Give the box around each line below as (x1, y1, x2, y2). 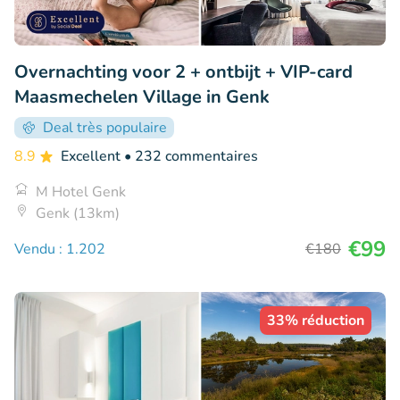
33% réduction (267, 311, 364, 331)
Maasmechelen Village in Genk (14, 85, 270, 110)
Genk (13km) (36, 204, 120, 224)
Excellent (61, 146, 124, 167)
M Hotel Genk (36, 182, 126, 203)
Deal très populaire (43, 118, 167, 138)
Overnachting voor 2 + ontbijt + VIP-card (14, 60, 353, 85)
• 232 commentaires (124, 146, 258, 167)
